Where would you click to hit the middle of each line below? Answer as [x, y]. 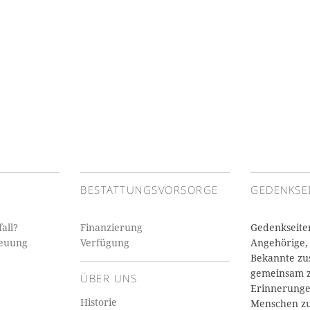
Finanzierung [111, 227]
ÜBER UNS [109, 278]
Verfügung [105, 243]
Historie [99, 302]
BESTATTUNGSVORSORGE [149, 190]
